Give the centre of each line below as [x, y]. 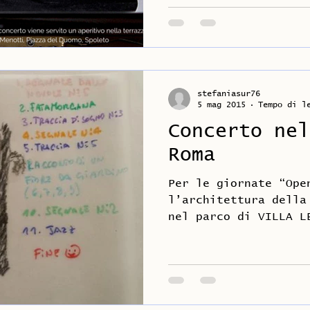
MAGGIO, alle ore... [234, 233]
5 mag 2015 [221, 105]
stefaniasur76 [229, 94]
